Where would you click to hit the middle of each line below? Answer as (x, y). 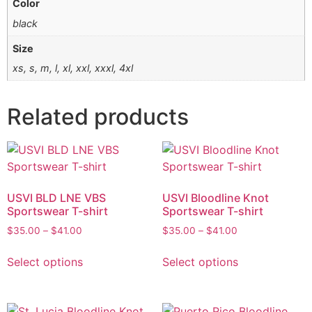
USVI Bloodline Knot (215, 197)
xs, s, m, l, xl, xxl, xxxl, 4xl (73, 68)
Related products (98, 116)
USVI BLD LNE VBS (56, 197)
